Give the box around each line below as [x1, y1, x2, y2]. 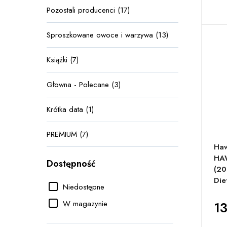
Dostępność [47, 157, 96, 170]
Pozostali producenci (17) [47, 5, 130, 16]
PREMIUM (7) [47, 129, 88, 140]
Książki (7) [47, 54, 79, 65]
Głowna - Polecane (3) [47, 79, 121, 90]
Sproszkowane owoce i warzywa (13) [47, 29, 168, 41]
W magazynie [63, 198, 107, 209]
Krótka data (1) [47, 104, 94, 115]
